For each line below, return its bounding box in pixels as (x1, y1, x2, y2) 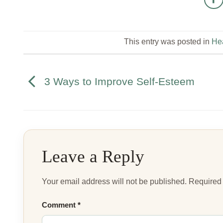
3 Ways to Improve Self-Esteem (41, 75, 195, 87)
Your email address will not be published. (42, 177, 187, 186)
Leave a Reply (42, 147, 149, 167)
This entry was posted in (123, 37, 212, 46)
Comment (42, 201, 78, 210)
